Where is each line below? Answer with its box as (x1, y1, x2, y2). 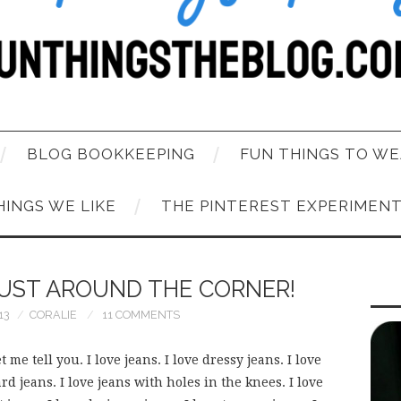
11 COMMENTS (102, 307, 180, 321)
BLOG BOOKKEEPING (27, 144, 195, 163)
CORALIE (30, 307, 77, 321)
